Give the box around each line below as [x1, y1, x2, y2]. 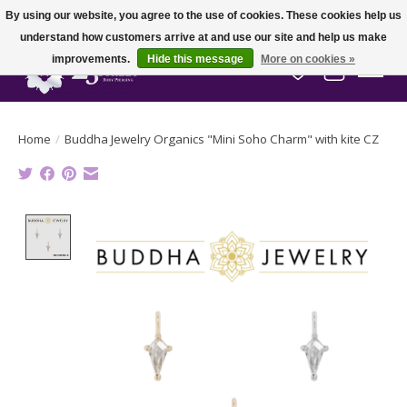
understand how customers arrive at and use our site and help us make [20, 31, 387, 44]
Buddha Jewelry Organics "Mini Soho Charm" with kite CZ [65, 130, 379, 147]
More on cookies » [261, 53, 355, 65]
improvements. [52, 53, 133, 65]
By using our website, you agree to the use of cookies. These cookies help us [5, 9, 402, 22]
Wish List [297, 69, 360, 90]
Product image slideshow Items [78, 213, 291, 234]
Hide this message [147, 53, 243, 65]
